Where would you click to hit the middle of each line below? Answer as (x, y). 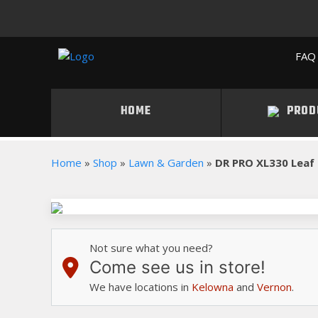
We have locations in (141, 287)
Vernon (274, 287)
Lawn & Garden (166, 163)
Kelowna (213, 287)
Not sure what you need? (151, 248)
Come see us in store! (177, 267)
